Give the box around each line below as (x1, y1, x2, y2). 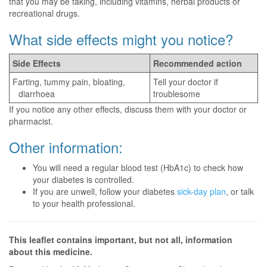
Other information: (9, 136, 123, 157)
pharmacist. (9, 115, 53, 127)
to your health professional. (33, 197, 135, 209)
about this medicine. (9, 246, 92, 257)
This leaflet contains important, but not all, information (9, 234, 232, 246)
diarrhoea (18, 88, 55, 100)
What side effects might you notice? (9, 29, 233, 49)
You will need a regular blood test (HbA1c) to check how (33, 162, 243, 173)
